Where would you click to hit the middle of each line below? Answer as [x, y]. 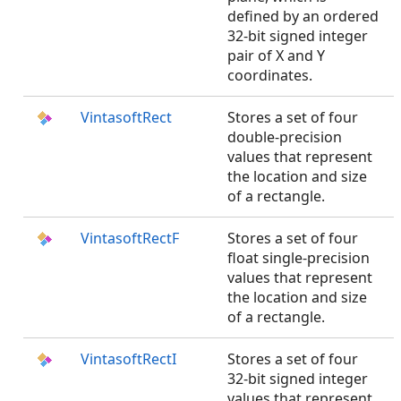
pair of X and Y [276, 55]
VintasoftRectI [128, 359]
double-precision [285, 137]
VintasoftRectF [130, 238]
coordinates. [270, 75]
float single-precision [299, 258]
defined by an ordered [303, 16]
